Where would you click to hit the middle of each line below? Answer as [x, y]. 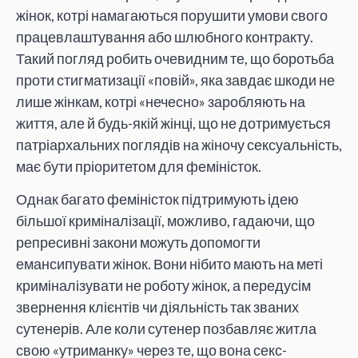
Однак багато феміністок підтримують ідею [157, 199]
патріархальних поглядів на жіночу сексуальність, [179, 144]
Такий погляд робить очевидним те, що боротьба [175, 58]
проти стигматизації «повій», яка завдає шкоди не [175, 80]
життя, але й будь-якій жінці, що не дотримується [173, 123]
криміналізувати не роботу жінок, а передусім [163, 286]
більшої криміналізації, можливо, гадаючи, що [165, 221]
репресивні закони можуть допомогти [138, 243]
